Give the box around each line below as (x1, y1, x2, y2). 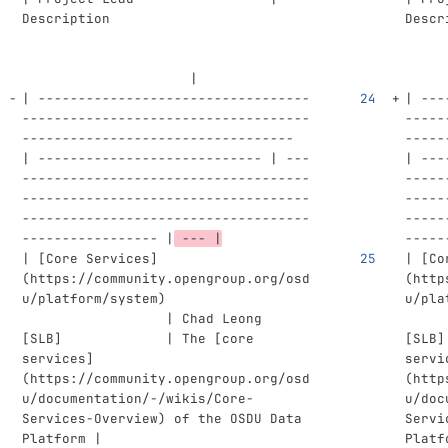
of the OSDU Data (165, 410, 310, 427)
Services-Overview (21, 410, 158, 427)
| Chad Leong (21, 310, 270, 327)
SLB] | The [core (29, 330, 262, 347)
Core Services (45, 250, 150, 267)
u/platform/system (21, 290, 158, 307)
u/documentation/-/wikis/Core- (21, 390, 254, 407)
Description (21, 10, 310, 27)
